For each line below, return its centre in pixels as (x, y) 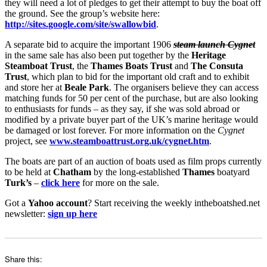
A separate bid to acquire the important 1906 (89, 44)
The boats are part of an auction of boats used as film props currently (133, 161)
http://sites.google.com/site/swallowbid (80, 24)
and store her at (35, 87)
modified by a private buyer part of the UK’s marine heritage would (131, 119)
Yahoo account (58, 203)
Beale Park (87, 87)
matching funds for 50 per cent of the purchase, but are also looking (131, 98)
